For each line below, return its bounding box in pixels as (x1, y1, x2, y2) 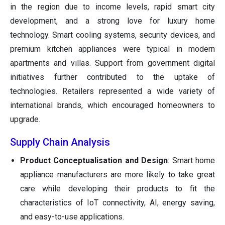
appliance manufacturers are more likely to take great (20, 169, 215, 179)
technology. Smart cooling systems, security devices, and (10, 30, 215, 40)
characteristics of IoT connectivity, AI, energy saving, (20, 197, 215, 207)
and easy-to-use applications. (20, 211, 124, 221)
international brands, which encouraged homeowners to (10, 100, 215, 110)
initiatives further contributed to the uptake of (10, 72, 215, 82)
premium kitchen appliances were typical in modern (10, 44, 215, 54)
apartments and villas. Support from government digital (10, 58, 215, 68)
